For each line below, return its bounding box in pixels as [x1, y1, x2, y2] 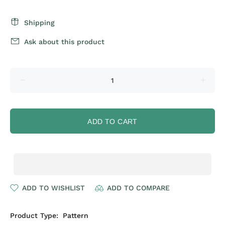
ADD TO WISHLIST [22, 184, 85, 192]
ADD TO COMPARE [107, 184, 170, 192]
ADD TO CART [87, 118, 138, 126]
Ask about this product [24, 38, 104, 46]
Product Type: [10, 211, 58, 219]
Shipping [24, 19, 55, 27]
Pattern [63, 211, 88, 219]
